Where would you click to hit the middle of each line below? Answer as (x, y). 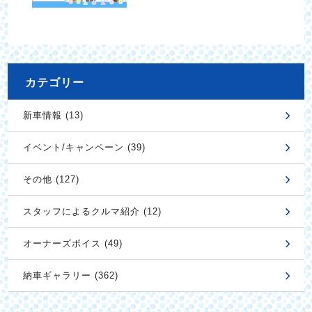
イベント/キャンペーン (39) (84, 148)
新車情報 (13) (53, 116)
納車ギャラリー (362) (70, 276)
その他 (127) (51, 180)
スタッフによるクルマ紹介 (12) (92, 212)
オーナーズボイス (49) (72, 244)
